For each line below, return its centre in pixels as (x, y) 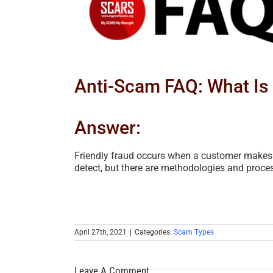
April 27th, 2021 (101, 232)
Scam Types (194, 232)
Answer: (108, 128)
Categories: (154, 232)
